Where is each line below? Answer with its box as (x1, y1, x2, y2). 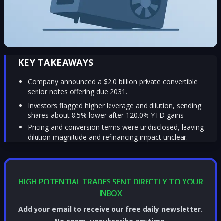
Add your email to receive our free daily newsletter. (18, 204, 203, 214)
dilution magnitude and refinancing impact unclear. (28, 132, 188, 142)
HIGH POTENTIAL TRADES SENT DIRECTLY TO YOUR (18, 176, 203, 187)
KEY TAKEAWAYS (18, 56, 94, 68)
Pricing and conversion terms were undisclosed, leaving (28, 122, 204, 132)
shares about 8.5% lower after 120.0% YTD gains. (28, 110, 185, 120)
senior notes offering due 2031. (28, 87, 127, 96)
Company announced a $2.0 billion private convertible (28, 77, 198, 86)
